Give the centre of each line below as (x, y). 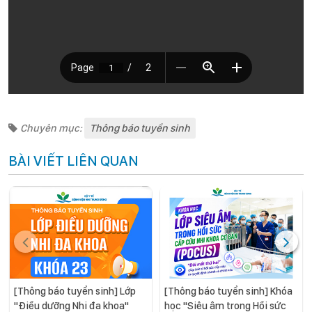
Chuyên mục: (52, 128)
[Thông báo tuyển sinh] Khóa (228, 291)
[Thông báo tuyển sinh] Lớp (75, 291)
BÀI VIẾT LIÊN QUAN (73, 161)
